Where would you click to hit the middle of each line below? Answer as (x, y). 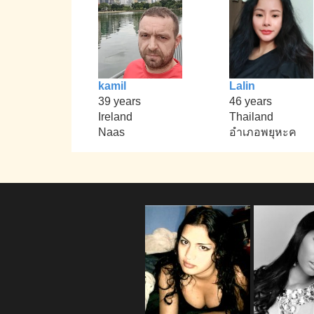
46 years (250, 102)
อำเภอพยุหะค (262, 132)
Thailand (251, 117)
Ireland (116, 117)
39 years (120, 102)
